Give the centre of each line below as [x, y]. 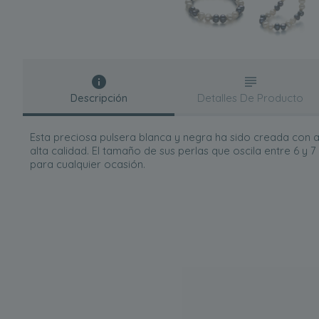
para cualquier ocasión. [88, 164]
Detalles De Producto [251, 98]
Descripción [99, 98]
